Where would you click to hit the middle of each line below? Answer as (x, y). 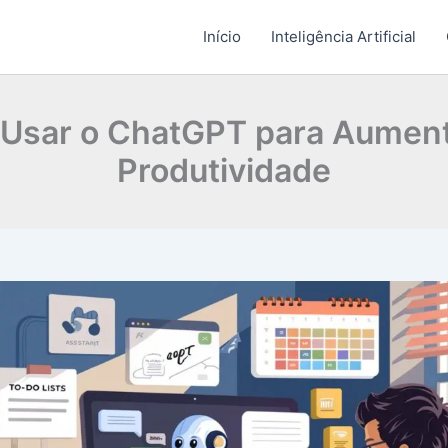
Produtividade (224, 170)
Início (221, 36)
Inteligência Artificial (343, 36)
